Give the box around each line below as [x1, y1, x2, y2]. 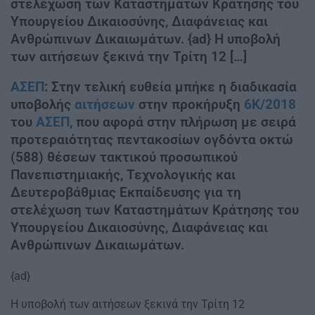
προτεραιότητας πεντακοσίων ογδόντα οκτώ [11, 132, 293, 148]
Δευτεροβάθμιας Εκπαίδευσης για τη [11, 185, 241, 201]
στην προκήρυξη [135, 97, 244, 113]
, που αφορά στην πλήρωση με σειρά [70, 115, 296, 131]
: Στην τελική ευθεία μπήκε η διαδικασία [44, 79, 297, 96]
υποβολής [11, 97, 75, 113]
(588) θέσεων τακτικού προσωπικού [11, 150, 238, 166]
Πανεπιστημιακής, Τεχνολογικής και [11, 167, 236, 184]
